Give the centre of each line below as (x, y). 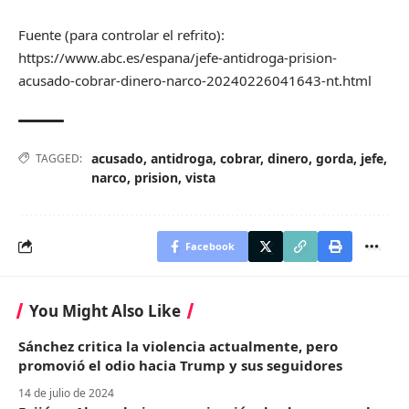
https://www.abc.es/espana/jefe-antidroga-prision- (178, 57)
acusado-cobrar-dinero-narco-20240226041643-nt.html (195, 80)
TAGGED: (59, 158)
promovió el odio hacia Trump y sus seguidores (180, 365)
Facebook (210, 246)
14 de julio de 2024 (66, 393)
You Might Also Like (105, 310)
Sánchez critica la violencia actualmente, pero (178, 346)
